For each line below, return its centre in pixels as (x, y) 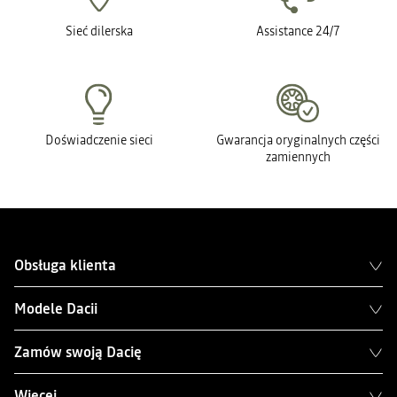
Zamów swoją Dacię (78, 352)
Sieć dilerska (99, 31)
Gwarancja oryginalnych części (298, 140)
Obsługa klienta (65, 265)
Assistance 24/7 (298, 31)
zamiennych (298, 157)
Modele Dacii (56, 308)
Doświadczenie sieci (99, 140)
